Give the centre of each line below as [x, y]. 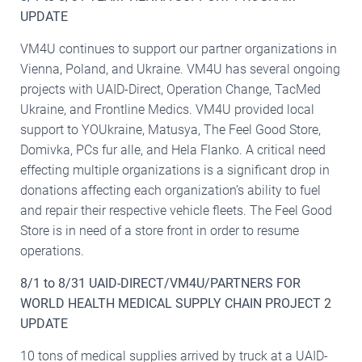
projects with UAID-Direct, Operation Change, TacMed [170, 89]
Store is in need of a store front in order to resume [160, 230]
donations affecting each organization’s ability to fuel [170, 190]
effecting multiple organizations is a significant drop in [175, 170]
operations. [52, 250]
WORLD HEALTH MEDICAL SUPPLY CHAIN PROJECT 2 [176, 303]
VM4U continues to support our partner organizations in [179, 48]
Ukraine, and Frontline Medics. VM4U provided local [167, 109]
